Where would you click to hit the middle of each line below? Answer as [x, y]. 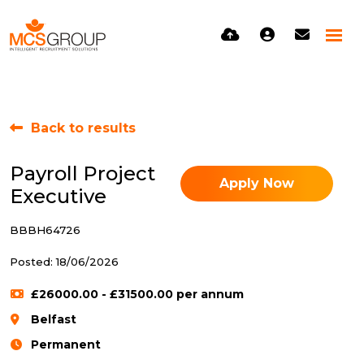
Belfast [54, 319]
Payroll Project [82, 173]
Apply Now [257, 183]
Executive [58, 196]
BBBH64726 [45, 230]
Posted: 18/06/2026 [64, 262]
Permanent [66, 344]
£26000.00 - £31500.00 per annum [138, 294]
